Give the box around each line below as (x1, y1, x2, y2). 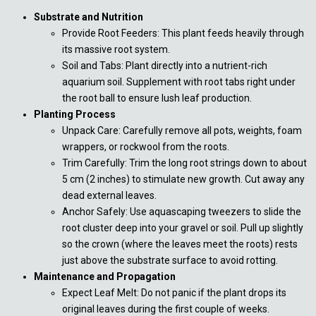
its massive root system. (62, 44, 170, 56)
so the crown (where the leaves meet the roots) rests (62, 238, 298, 250)
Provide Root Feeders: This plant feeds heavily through (62, 28, 304, 39)
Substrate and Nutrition (34, 11, 143, 23)
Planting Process (34, 109, 116, 121)
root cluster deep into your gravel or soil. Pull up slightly (62, 222, 303, 234)
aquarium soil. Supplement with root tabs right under (62, 76, 296, 88)
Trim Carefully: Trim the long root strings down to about (62, 157, 307, 169)
